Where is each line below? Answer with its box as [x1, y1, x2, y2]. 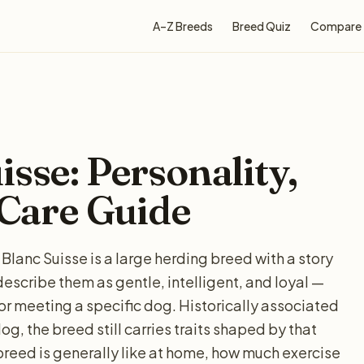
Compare [310, 19, 362, 33]
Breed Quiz [232, 19, 291, 33]
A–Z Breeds [153, 19, 213, 33]
